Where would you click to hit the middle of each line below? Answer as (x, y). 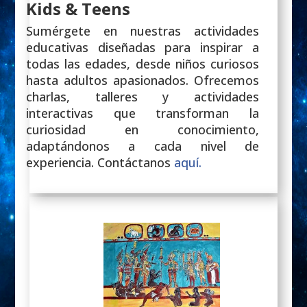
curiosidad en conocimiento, (143, 129)
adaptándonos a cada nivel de (143, 146)
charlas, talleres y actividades (143, 96)
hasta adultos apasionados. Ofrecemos (143, 80)
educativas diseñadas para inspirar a (143, 47)
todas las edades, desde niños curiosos (143, 63)
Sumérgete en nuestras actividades (143, 30)
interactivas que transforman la (143, 113)
